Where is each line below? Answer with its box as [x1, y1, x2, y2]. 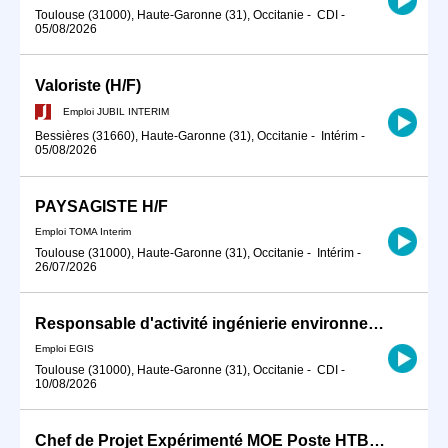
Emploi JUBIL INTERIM [63, 105, 169, 117]
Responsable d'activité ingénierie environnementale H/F [368, 315, 384, 333]
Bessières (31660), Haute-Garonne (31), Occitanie [35, 129, 308, 144]
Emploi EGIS [35, 342, 94, 354]
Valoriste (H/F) [35, 76, 141, 94]
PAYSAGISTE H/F [35, 198, 168, 216]
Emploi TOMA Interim [35, 226, 131, 237]
